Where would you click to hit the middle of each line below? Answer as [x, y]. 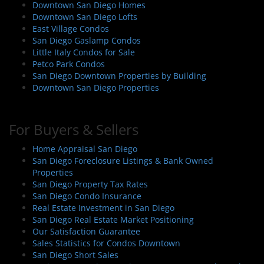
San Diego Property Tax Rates [90, 184]
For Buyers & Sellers [74, 129]
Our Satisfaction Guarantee [86, 231]
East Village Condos [71, 28]
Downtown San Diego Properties [96, 87]
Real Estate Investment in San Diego [103, 207]
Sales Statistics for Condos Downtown [106, 243]
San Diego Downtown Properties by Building [119, 75]
